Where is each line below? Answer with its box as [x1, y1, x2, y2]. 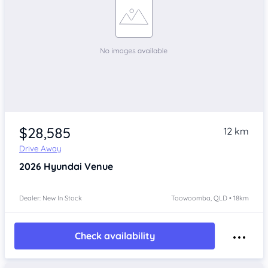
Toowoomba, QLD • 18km [171, 193, 249, 202]
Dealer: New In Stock [19, 193, 82, 202]
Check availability [74, 230, 155, 242]
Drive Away [19, 143, 62, 153]
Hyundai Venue [44, 160, 113, 172]
